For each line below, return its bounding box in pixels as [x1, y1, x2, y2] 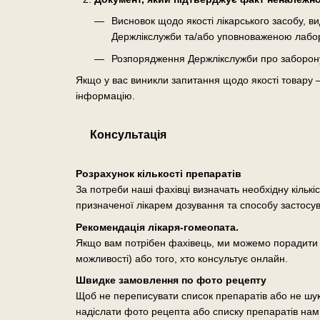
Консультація [89, 129, 166, 141]
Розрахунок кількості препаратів [75, 168, 241, 180]
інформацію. [75, 90, 135, 102]
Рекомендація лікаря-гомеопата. [75, 221, 239, 233]
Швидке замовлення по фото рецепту [75, 274, 266, 286]
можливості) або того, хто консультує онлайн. [75, 252, 288, 264]
